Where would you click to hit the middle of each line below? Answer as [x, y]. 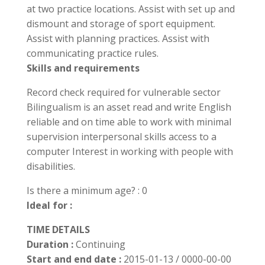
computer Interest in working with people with [130, 151]
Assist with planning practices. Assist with [118, 38]
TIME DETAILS [58, 230]
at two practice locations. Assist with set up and [130, 9]
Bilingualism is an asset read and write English [129, 107]
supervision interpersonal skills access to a [121, 137]
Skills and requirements [83, 68]
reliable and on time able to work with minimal [129, 122]
